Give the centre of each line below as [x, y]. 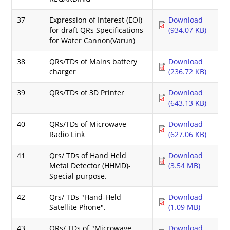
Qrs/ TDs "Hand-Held [85, 197]
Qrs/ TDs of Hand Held [88, 155]
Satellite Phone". [78, 207]
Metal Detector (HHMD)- [90, 165]
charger [63, 71]
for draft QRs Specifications [97, 30]
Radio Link [67, 134]
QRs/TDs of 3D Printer [87, 92]
